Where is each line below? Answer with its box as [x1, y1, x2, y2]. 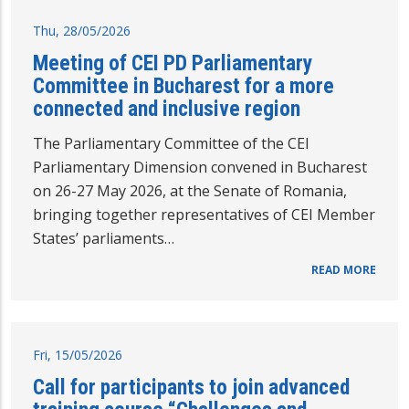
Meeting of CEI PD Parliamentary [33, 50, 312, 77]
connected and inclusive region [33, 96, 300, 122]
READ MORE [311, 262, 376, 278]
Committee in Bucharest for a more [33, 73, 334, 100]
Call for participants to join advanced [33, 374, 350, 401]
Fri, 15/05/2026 [33, 346, 122, 364]
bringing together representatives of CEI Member [33, 204, 375, 225]
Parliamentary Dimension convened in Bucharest [33, 157, 367, 178]
